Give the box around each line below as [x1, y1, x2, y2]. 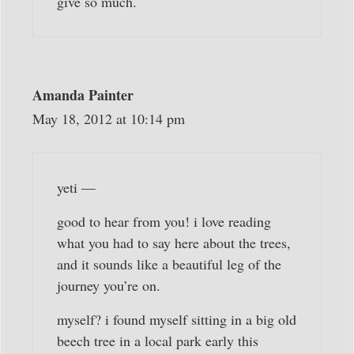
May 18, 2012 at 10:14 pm [32, 109, 185, 129]
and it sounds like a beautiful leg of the [57, 254, 281, 274]
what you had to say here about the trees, [57, 233, 291, 253]
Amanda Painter [32, 85, 134, 106]
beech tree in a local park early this [57, 331, 258, 351]
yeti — [57, 178, 96, 198]
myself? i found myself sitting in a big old [57, 310, 296, 330]
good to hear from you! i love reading [57, 212, 271, 232]
